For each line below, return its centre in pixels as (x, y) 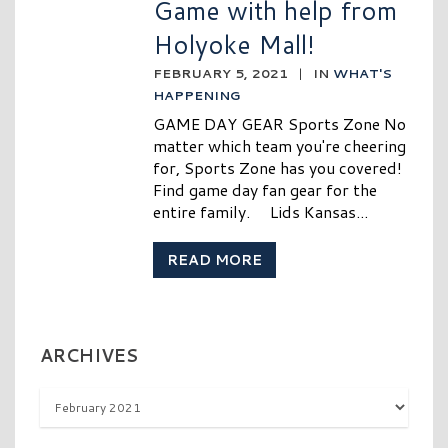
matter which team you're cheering (280, 146)
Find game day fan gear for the (265, 190)
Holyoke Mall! (234, 44)
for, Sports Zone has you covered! (280, 168)
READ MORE (215, 260)
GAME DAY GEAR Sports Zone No (280, 124)
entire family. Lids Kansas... (261, 212)
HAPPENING (197, 95)
